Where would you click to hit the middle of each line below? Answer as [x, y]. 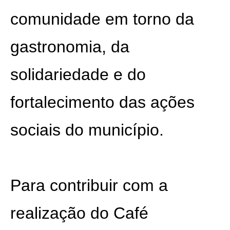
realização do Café [79, 213]
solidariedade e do [78, 74]
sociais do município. [87, 130]
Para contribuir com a [89, 185]
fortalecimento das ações [102, 102]
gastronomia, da [70, 47]
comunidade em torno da [102, 19]
